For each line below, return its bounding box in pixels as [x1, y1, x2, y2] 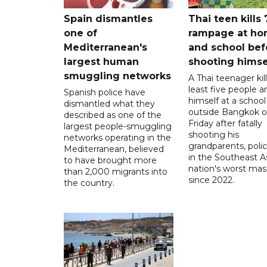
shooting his [188, 129, 239, 140]
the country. [64, 177, 114, 188]
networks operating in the [64, 132, 171, 143]
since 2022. [188, 174, 234, 185]
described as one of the [64, 109, 162, 120]
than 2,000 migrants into [64, 166, 167, 177]
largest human [64, 55, 139, 67]
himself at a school [188, 95, 266, 106]
